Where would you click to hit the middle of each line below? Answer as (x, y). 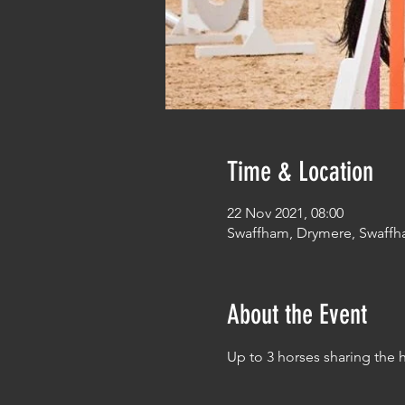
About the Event (297, 315)
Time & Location (300, 172)
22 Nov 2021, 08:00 (285, 213)
